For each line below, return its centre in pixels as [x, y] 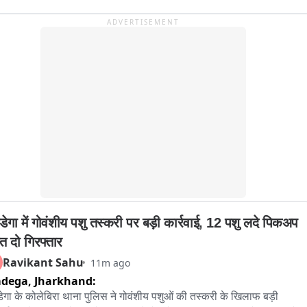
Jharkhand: [65, 281]
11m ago [110, 262]
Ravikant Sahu [43, 263]
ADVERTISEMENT [143, 22]
